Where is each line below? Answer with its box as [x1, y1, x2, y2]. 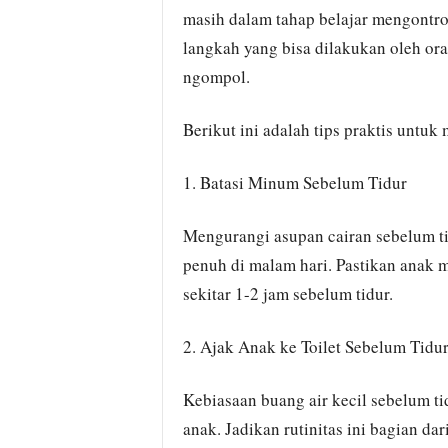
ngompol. [182, 65, 250, 88]
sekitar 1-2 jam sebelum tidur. [182, 282, 393, 305]
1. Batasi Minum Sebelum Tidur [182, 171, 407, 194]
